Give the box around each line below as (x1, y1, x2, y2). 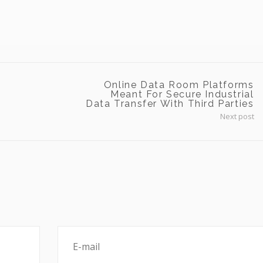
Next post (220, 111, 254, 122)
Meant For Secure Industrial (110, 89, 254, 100)
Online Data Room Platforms (103, 79, 254, 90)
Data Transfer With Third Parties (86, 98, 254, 109)
